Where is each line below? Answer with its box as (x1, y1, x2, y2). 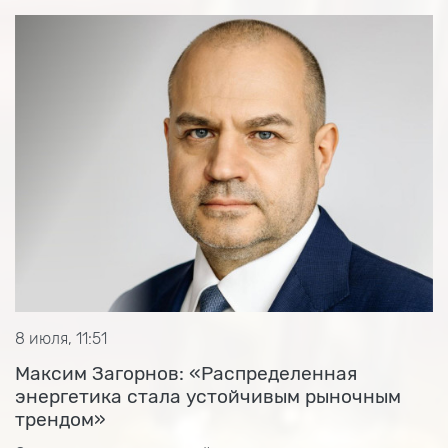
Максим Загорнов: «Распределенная (15, 362, 357, 385)
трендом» (15, 408, 106, 431)
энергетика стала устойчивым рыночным (15, 385, 401, 408)
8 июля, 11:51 (15, 329, 107, 348)
